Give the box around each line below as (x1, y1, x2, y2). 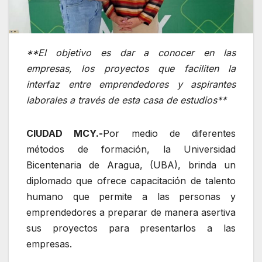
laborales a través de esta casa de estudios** (26, 94, 226, 106)
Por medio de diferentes (103, 127, 236, 140)
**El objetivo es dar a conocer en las (26, 47, 236, 59)
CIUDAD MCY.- (26, 127, 104, 140)
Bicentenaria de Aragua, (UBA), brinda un (26, 159, 236, 171)
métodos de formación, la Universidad (26, 143, 236, 156)
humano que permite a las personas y (26, 191, 236, 203)
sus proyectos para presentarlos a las (26, 222, 236, 235)
